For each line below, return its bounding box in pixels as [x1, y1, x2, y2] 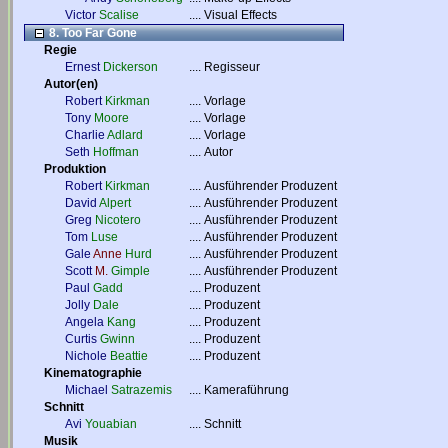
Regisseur [204, 60, 260, 74]
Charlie [65, 128, 105, 142]
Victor [65, 8, 96, 22]
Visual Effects [204, 8, 277, 22]
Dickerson [103, 60, 158, 74]
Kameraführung [204, 383, 289, 397]
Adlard [107, 128, 143, 142]
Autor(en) [44, 77, 98, 91]
